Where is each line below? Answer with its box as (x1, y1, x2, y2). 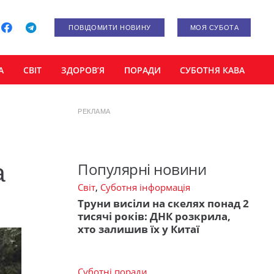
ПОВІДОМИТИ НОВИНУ (68, 24, 151, 31)
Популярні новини (78, 159, 207, 180)
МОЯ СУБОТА (190, 24, 239, 31)
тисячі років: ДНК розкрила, (78, 209, 231, 223)
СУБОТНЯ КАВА (180, 64, 245, 76)
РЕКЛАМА (78, 108, 111, 115)
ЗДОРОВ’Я (61, 64, 105, 76)
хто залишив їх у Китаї (78, 221, 199, 236)
